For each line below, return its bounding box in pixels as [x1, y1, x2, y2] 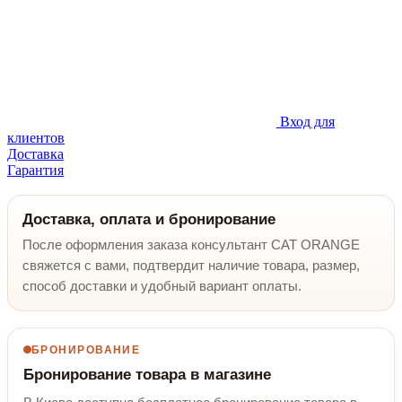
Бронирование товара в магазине [23, 365, 271, 383]
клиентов [7, 129, 65, 145]
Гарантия [7, 162, 64, 178]
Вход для [280, 113, 335, 129]
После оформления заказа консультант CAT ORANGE [22, 236, 360, 252]
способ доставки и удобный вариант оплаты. [22, 277, 301, 293]
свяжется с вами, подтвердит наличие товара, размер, [22, 257, 360, 273]
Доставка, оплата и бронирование [22, 210, 275, 228]
